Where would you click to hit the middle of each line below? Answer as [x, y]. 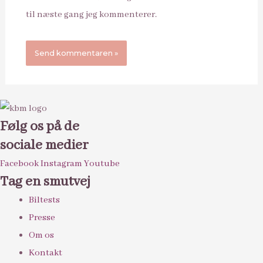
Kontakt [46, 253]
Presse [42, 218]
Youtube [102, 163]
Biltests [45, 200]
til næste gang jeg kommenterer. [91, 14]
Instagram [61, 163]
